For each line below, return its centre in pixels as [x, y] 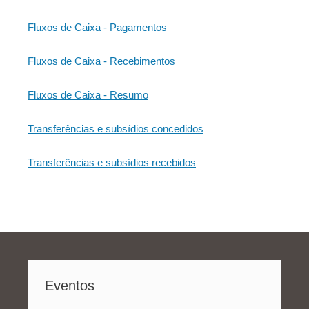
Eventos [70, 286]
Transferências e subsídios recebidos [112, 162]
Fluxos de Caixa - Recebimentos [101, 61]
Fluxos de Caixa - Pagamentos [97, 27]
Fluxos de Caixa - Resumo [88, 95]
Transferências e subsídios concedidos [116, 129]
